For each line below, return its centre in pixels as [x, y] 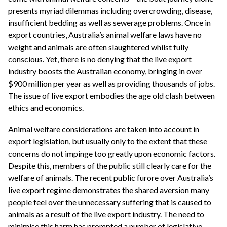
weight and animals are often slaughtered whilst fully [98, 47]
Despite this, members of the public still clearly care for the [110, 165]
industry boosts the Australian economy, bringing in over [105, 71]
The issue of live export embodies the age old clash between [111, 96]
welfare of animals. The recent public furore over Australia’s [111, 177]
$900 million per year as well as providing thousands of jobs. [111, 84]
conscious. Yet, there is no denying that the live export [100, 59]
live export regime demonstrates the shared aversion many [109, 190]
